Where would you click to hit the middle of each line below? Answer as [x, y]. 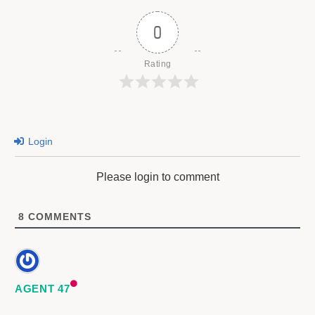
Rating [157, 64]
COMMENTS [58, 217]
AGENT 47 [43, 289]
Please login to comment [157, 177]
